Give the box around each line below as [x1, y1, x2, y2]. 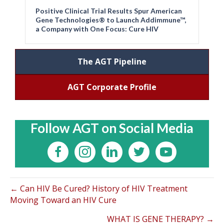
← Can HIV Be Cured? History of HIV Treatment [10, 183, 187, 194]
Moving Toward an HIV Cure [10, 194, 116, 206]
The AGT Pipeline [77, 56, 146, 67]
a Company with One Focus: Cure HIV [35, 24, 158, 33]
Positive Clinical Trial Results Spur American [35, 6, 182, 15]
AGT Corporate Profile [67, 81, 156, 93]
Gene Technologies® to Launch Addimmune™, [35, 15, 186, 24]
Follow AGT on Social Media [30, 120, 193, 136]
